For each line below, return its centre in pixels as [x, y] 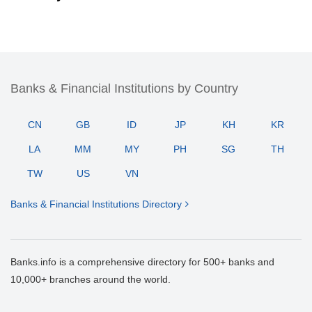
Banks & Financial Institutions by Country [124, 89]
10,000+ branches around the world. [91, 280]
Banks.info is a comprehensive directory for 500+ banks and [142, 262]
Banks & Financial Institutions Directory [96, 204]
